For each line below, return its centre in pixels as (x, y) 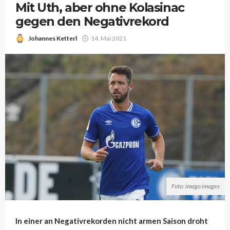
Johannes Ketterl (53, 38)
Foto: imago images (196, 186)
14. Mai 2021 (109, 38)
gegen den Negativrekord (92, 21)
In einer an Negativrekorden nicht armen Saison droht (112, 221)
